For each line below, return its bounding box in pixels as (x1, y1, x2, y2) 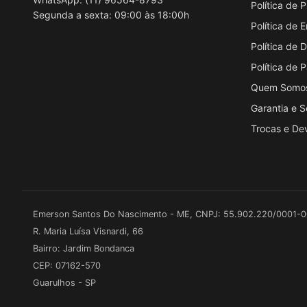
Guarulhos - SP (33, 277, 96, 288)
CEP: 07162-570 (33, 260, 101, 271)
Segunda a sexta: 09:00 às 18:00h (33, 8, 189, 21)
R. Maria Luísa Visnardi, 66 (33, 225, 143, 236)
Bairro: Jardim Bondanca (33, 243, 134, 254)
